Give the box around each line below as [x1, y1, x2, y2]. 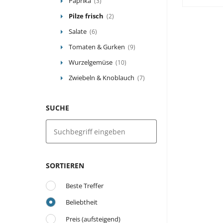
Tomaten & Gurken [69, 42, 125, 52]
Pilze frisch [69, 11, 104, 21]
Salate [69, 27, 87, 36]
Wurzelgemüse [69, 58, 112, 67]
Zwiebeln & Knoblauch [69, 73, 134, 83]
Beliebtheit [66, 198, 98, 207]
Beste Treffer [66, 181, 104, 191]
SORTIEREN [46, 161, 84, 171]
